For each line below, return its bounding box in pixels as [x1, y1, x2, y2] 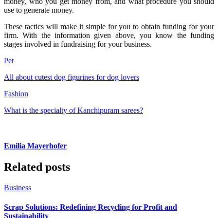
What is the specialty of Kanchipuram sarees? [4, 106, 143, 114]
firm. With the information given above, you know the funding [4, 31, 214, 39]
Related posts [4, 161, 70, 174]
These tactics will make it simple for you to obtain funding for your [4, 22, 214, 31]
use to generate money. [4, 5, 76, 14]
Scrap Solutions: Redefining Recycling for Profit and [4, 202, 177, 211]
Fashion [4, 89, 28, 98]
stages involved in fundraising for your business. [4, 39, 152, 48]
